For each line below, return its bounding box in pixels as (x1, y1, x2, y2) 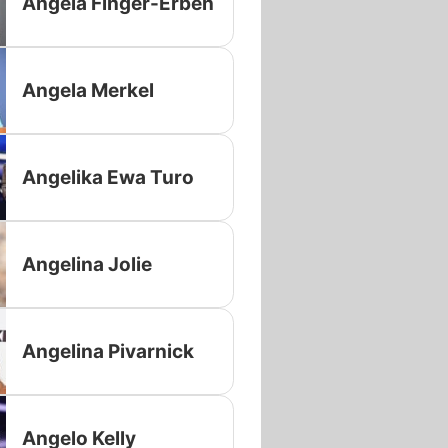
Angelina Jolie (21, 252, 152, 276)
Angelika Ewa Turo (21, 165, 194, 189)
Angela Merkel (21, 78, 154, 102)
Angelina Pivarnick (21, 339, 194, 363)
